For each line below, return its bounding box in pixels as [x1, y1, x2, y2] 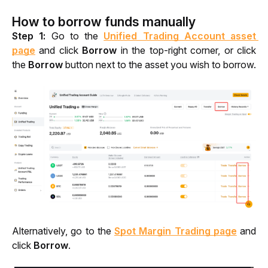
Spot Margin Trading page [114, 224, 237, 237]
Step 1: [12, 30, 51, 42]
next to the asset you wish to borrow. [96, 59, 256, 71]
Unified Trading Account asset [103, 30, 256, 42]
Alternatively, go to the [12, 224, 114, 237]
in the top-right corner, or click [120, 44, 257, 56]
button [65, 59, 93, 71]
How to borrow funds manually [12, 14, 196, 29]
